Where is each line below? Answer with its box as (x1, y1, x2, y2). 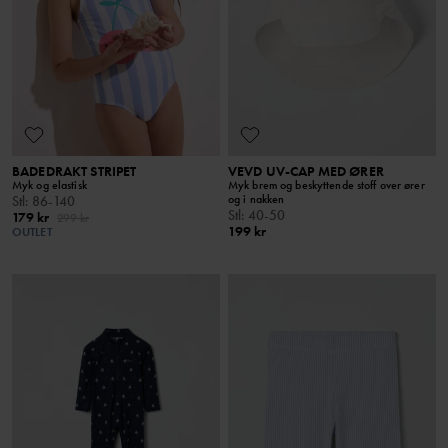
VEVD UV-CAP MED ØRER (228, 161, 384, 180)
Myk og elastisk (12, 176, 87, 193)
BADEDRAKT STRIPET (12, 161, 137, 180)
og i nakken (228, 190, 285, 207)
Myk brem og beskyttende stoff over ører (228, 176, 425, 193)
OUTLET (12, 223, 52, 240)
